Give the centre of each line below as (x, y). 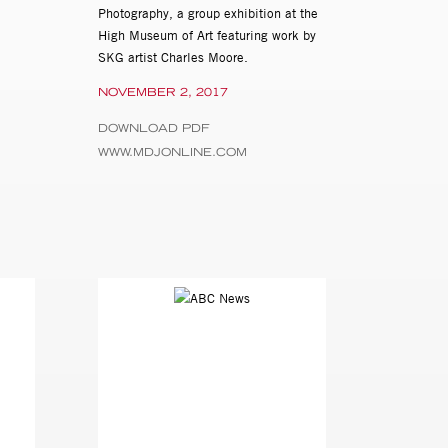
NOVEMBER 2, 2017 (163, 92)
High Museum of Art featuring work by (207, 35)
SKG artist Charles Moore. (175, 57)
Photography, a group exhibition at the (208, 13)
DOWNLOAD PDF (154, 128)
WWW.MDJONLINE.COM (173, 152)
